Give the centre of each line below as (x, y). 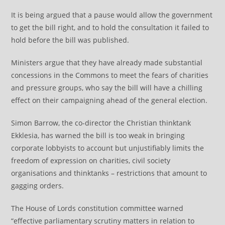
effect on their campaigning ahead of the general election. (109, 100)
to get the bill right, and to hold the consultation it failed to (110, 27)
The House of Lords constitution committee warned (97, 208)
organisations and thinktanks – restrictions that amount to (109, 173)
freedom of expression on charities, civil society (91, 160)
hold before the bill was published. (70, 40)
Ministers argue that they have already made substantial (107, 63)
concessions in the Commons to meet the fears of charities (110, 75)
